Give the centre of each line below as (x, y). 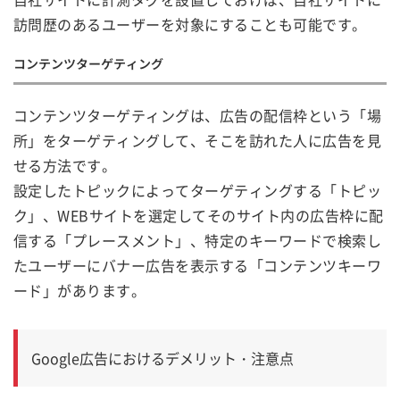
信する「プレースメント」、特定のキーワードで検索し (197, 241)
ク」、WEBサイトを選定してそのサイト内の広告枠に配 (199, 216)
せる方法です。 (65, 166)
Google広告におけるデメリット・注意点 (162, 358)
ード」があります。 (80, 291)
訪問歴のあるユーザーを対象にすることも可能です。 (190, 25)
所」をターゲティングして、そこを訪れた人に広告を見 (198, 141)
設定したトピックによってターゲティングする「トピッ (198, 191)
